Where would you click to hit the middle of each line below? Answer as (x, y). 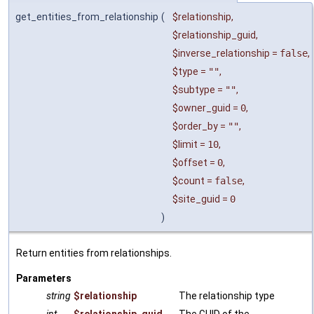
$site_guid (196, 199)
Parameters (44, 279)
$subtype (194, 90)
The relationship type (227, 296)
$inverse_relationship (221, 54)
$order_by (195, 127)
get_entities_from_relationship (87, 17)
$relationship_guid (214, 35)
